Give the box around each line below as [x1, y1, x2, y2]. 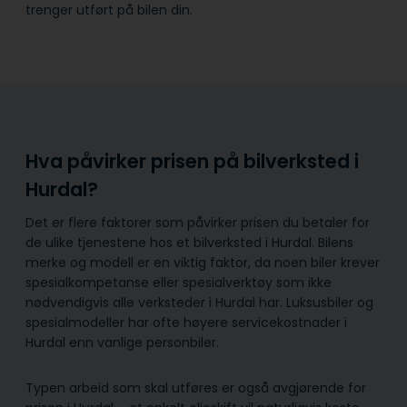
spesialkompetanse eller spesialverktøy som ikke [25, 273, 332, 293]
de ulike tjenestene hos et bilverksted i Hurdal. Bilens [25, 233, 353, 253]
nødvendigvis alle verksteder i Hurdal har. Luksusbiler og [25, 293, 373, 313]
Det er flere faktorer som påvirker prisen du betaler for [25, 213, 370, 233]
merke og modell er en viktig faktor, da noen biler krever [25, 253, 380, 273]
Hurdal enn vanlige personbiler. [25, 333, 219, 352]
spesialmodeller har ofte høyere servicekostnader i [25, 313, 347, 333]
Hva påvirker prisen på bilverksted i [25, 147, 359, 174]
